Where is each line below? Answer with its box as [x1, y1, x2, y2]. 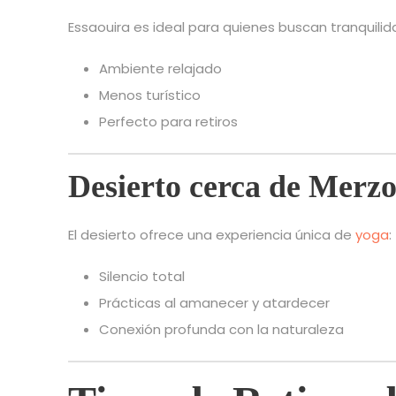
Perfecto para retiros [99, 112, 238, 132]
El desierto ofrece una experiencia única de [68, 225, 355, 245]
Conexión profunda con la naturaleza [99, 320, 344, 339]
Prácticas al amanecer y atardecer [99, 293, 330, 313]
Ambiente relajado [99, 59, 222, 79]
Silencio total [99, 267, 185, 286]
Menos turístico [99, 86, 201, 105]
